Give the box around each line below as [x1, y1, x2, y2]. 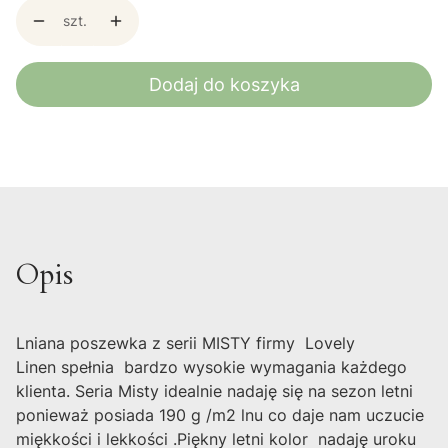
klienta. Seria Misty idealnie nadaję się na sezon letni [16, 381, 413, 402]
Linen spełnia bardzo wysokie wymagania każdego [16, 357, 407, 378]
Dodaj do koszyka [148, 73, 300, 95]
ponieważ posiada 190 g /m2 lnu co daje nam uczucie [16, 405, 424, 426]
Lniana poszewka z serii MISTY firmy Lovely [16, 333, 355, 354]
